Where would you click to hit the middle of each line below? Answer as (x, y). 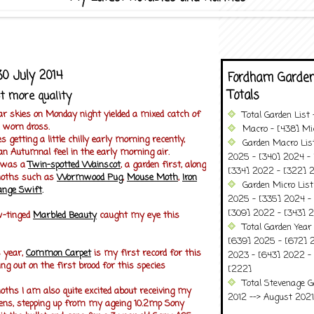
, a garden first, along (163, 165)
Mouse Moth (152, 177)
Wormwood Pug (90, 177)
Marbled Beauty (65, 215)
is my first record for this (146, 253)
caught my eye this (138, 215)
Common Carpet (59, 253)
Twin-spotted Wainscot (74, 165)
